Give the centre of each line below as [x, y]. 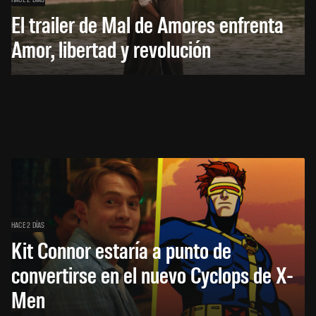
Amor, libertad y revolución [111, 49]
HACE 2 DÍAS [28, 225]
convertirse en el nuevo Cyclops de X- [152, 274]
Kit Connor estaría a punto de [121, 250]
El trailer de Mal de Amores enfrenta [147, 24]
